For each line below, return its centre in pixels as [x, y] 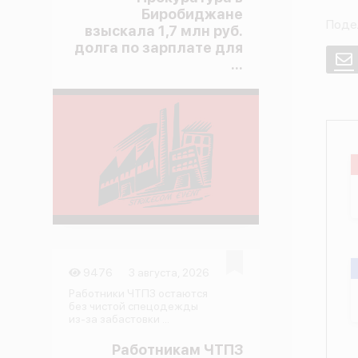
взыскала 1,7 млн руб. [163, 31]
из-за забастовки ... [119, 319]
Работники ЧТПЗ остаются [138, 293]
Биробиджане [192, 14]
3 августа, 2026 [169, 272]
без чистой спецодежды [133, 306]
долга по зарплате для [158, 48]
